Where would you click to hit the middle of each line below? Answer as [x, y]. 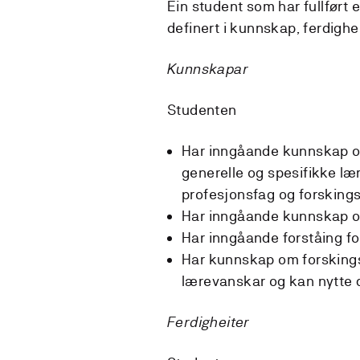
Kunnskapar [208, 68]
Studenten [202, 109]
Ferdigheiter [209, 321]
